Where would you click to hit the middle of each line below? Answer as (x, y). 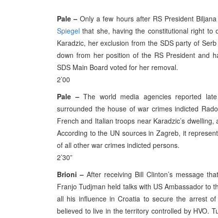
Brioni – (70, 174)
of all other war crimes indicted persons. (118, 145)
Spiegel (68, 31)
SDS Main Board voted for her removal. (118, 67)
